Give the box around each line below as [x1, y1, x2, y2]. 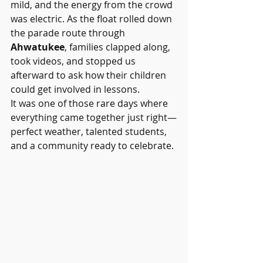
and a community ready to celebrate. [11, 139, 174, 153]
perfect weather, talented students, [11, 125, 169, 139]
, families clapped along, [65, 41, 173, 54]
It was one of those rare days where [11, 97, 170, 110]
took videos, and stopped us [11, 55, 138, 68]
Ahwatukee [11, 41, 65, 54]
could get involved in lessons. [11, 83, 140, 96]
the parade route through [11, 26, 127, 40]
